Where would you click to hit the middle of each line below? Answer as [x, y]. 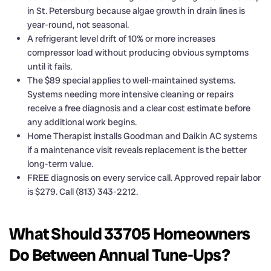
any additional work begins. [82, 122]
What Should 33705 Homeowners [129, 233]
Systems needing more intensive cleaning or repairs [130, 94]
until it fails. [50, 66]
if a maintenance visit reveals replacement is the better [137, 150]
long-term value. [60, 164]
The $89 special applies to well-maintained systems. [131, 80]
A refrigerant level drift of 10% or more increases [121, 38]
